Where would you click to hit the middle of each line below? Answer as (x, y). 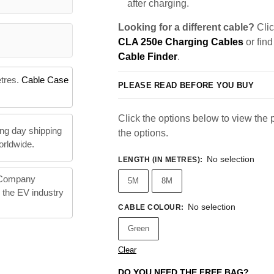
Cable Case (45, 80)
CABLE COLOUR (150, 208)
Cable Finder (148, 57)
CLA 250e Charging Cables (181, 42)
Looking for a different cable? (186, 27)
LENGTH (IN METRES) (159, 160)
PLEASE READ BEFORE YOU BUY (186, 85)
